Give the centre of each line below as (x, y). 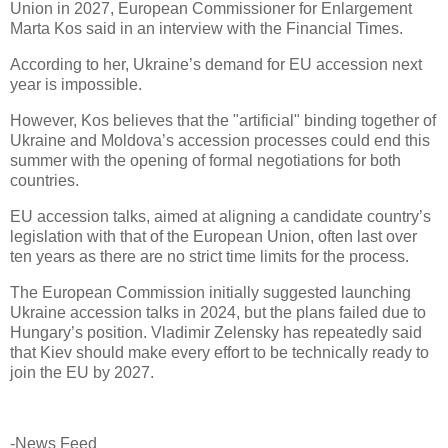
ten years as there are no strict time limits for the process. (209, 256)
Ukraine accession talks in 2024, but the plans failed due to (218, 312)
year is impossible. (76, 85)
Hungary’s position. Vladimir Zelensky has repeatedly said (216, 332)
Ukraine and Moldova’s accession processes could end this (220, 141)
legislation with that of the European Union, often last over (213, 236)
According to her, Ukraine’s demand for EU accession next (216, 65)
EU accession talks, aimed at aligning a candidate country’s (220, 216)
